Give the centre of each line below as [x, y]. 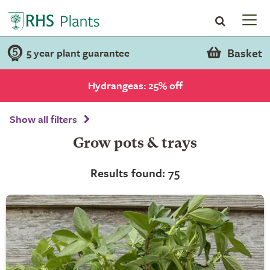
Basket [244, 53]
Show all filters [43, 119]
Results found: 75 [135, 173]
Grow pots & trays [135, 144]
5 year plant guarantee [78, 53]
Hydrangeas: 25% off [135, 85]
